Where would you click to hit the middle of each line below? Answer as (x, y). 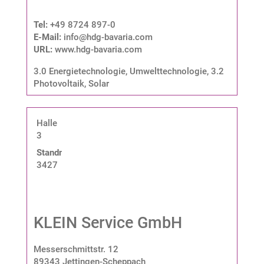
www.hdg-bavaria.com (98, 49)
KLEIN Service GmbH (108, 222)
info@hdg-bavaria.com (108, 37)
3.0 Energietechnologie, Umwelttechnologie (120, 71)
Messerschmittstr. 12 (76, 249)
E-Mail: (48, 37)
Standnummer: (65, 152)
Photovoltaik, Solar (71, 83)
